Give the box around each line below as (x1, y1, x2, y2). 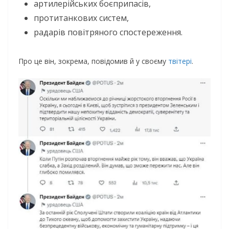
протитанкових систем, (34, 12, 129, 24)
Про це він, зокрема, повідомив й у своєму (18, 56, 168, 66)
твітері (168, 56, 192, 66)
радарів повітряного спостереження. (34, 27, 182, 38)
